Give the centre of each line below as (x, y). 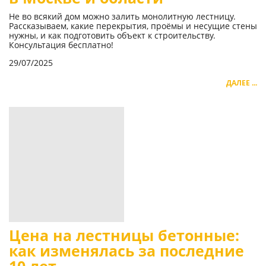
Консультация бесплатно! (61, 45)
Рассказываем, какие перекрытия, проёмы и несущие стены (133, 26)
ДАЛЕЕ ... (242, 83)
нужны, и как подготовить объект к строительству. (112, 36)
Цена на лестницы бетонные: (124, 236)
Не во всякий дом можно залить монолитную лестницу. (122, 17)
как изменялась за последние (126, 251)
